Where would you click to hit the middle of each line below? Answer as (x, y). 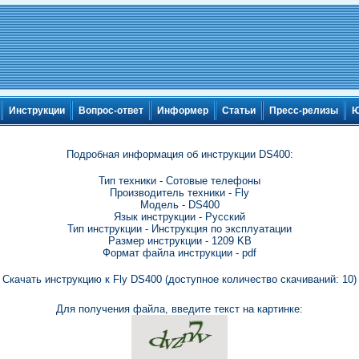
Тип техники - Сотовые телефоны (179, 181)
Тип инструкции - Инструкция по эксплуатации (179, 229)
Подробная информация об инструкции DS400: (179, 154)
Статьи (239, 111)
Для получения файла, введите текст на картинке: (179, 309)
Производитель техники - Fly (179, 193)
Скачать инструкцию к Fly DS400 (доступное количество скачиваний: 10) (179, 279)
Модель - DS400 (179, 205)
